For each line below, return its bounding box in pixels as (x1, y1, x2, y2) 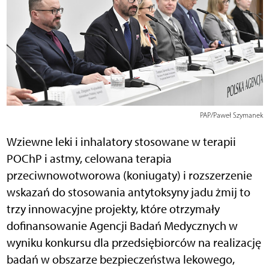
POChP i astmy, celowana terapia (6, 151, 172, 166)
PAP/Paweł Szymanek (199, 110, 263, 119)
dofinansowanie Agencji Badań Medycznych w (6, 218, 238, 233)
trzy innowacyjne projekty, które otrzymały (6, 201, 220, 216)
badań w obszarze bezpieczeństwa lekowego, (6, 252, 235, 267)
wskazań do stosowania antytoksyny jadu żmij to (6, 184, 250, 199)
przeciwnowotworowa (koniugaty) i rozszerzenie (6, 168, 252, 183)
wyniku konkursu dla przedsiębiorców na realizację (6, 235, 261, 250)
